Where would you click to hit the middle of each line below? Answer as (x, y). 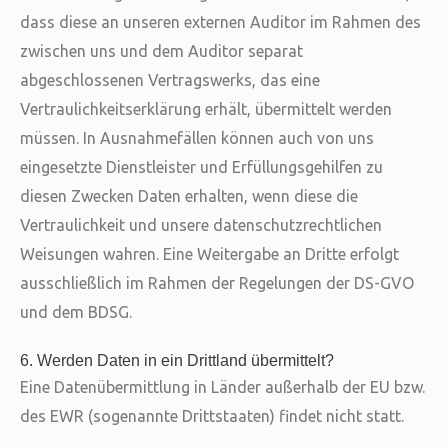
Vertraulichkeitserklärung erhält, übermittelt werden (206, 109)
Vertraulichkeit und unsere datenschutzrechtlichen (201, 225)
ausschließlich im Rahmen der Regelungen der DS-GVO (217, 283)
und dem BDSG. (76, 312)
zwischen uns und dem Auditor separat (161, 51)
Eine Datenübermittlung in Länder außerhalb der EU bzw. (222, 387)
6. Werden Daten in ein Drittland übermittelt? (177, 360)
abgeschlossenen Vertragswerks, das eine (170, 80)
